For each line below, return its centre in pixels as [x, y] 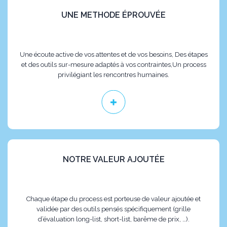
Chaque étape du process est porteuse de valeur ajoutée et [113, 199]
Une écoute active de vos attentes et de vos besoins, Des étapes [113, 54]
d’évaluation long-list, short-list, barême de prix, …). [113, 219]
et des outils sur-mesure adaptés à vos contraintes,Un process [113, 65]
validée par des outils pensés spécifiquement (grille [113, 209]
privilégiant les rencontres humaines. [113, 75]
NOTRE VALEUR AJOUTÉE [113, 159]
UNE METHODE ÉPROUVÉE [113, 15]
